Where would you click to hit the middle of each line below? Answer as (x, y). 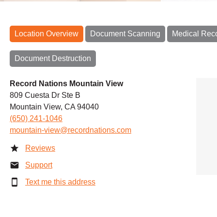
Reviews (40, 148)
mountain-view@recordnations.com (70, 130)
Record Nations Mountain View (66, 83)
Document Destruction (53, 58)
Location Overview (46, 33)
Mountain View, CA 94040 (54, 107)
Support (39, 165)
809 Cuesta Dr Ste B (45, 95)
